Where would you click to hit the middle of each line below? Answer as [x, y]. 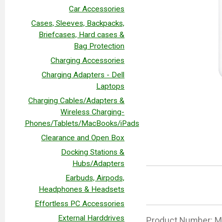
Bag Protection [99, 46]
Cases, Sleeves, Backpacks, [78, 23]
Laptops [111, 86]
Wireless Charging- [93, 112]
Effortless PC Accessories [80, 203]
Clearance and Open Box [83, 138]
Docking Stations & [93, 152]
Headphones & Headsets [82, 189]
